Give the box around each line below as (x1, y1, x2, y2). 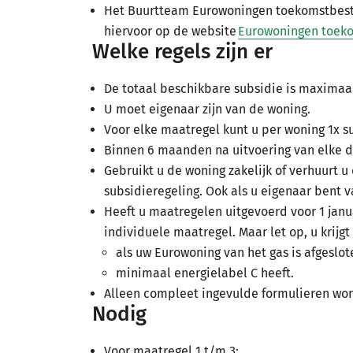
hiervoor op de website (104, 24, 238, 39)
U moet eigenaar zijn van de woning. (104, 102, 310, 117)
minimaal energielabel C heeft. (116, 266, 294, 281)
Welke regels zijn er (92, 39, 273, 64)
